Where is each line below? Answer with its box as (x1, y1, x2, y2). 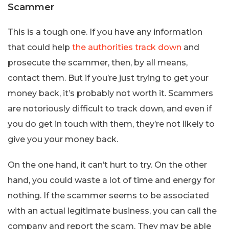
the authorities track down (72, 42, 181, 53)
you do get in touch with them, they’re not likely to (8, 119, 215, 129)
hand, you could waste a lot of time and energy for (8, 175, 215, 186)
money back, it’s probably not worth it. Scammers (8, 88, 213, 99)
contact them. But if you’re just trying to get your (8, 73, 209, 83)
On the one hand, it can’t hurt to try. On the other (8, 160, 207, 170)
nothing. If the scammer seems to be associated (8, 191, 209, 201)
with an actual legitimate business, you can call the (8, 206, 217, 216)
